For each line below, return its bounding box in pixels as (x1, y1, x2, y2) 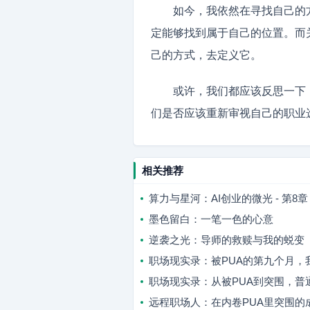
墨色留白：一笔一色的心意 (149, 213, 273, 225)
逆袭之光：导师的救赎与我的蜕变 (149, 234, 304, 246)
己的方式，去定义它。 (151, 49, 262, 61)
